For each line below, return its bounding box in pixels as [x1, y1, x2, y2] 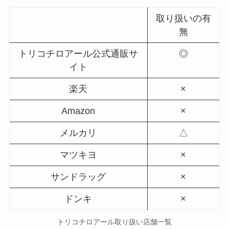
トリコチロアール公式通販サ [18, 49, 139, 59]
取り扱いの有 [155, 13, 211, 24]
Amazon [61, 106, 96, 117]
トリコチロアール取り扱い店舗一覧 [57, 218, 172, 226]
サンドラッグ [51, 172, 106, 182]
